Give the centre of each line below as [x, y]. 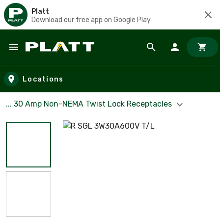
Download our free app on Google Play [91, 20]
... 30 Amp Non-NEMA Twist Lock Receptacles [90, 104]
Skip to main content [52, 57]
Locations [43, 79]
